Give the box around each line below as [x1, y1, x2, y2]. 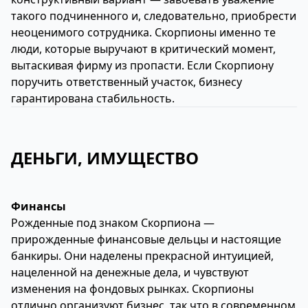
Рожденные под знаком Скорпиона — [11, 215, 214, 230]
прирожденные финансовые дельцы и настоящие [11, 232, 281, 247]
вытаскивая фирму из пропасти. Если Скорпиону [11, 58, 274, 73]
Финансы [11, 199, 66, 214]
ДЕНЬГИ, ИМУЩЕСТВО [11, 146, 199, 169]
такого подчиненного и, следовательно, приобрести [11, 8, 296, 23]
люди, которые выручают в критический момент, [11, 41, 276, 56]
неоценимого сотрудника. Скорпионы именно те [11, 25, 276, 40]
